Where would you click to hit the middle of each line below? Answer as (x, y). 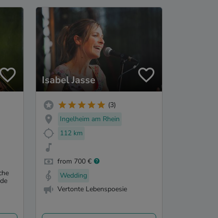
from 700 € (74, 161)
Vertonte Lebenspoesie (92, 189)
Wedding (73, 175)
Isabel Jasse (69, 80)
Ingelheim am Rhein (90, 119)
